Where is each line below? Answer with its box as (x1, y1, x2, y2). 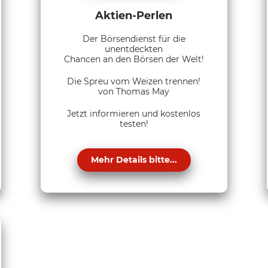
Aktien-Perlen (95, 8, 173, 22)
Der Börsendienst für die (82, 33, 185, 44)
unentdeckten (105, 43, 163, 54)
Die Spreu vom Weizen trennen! (67, 75, 201, 87)
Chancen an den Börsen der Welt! (63, 53, 204, 65)
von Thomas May (98, 86, 170, 97)
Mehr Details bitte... (90, 154, 177, 165)
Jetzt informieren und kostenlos (67, 108, 201, 119)
